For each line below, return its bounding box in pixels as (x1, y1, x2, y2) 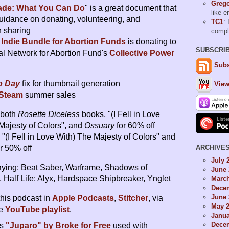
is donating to (126, 37, 176, 47)
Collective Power (109, 49, 174, 58)
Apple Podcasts (52, 194, 114, 203)
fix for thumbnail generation (20, 79, 120, 88)
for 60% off (114, 121, 155, 130)
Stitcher (118, 194, 148, 203)
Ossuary (84, 121, 114, 130)
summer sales (23, 90, 76, 100)
